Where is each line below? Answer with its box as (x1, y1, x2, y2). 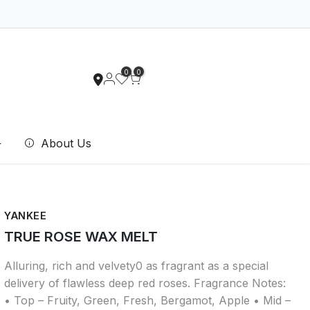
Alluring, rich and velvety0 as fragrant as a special (4, 258, 268, 273)
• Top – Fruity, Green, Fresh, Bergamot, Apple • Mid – (4, 293, 291, 307)
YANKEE (4, 210, 47, 222)
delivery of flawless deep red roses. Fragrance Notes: (4, 275, 286, 290)
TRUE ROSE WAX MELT (4, 228, 158, 245)
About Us (37, 136, 92, 151)
